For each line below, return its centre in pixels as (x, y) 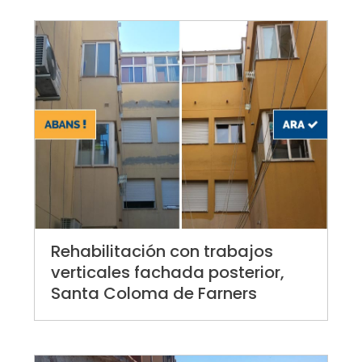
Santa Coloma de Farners (154, 294)
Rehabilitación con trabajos (162, 252)
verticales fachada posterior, (168, 273)
